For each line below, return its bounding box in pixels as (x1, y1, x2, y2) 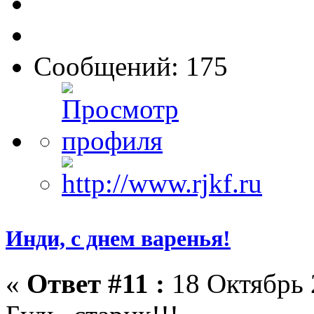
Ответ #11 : (27, 268, 165, 299)
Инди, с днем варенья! (6, 226, 231, 252)
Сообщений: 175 (34, 51, 228, 82)
